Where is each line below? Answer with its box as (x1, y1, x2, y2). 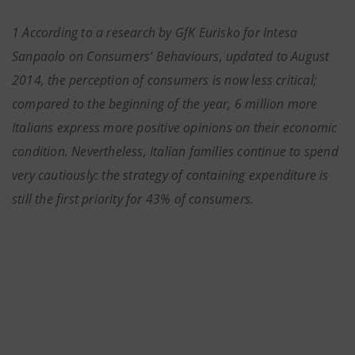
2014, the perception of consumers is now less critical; (12, 71, 318, 89)
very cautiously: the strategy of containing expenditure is (12, 166, 329, 184)
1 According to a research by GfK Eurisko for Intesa (12, 24, 298, 41)
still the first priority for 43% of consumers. (12, 190, 254, 208)
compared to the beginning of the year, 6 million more (12, 95, 318, 113)
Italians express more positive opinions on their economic (12, 119, 338, 136)
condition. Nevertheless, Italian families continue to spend (12, 143, 338, 160)
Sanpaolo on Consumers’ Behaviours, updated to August (12, 48, 330, 65)
